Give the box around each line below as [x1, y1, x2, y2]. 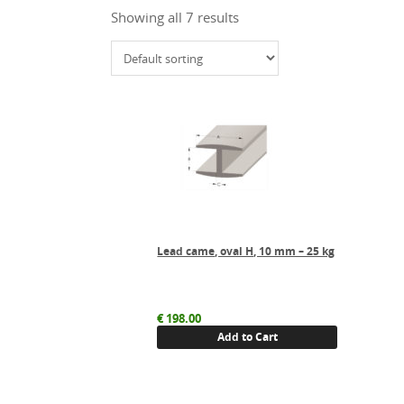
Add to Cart [216, 329, 278, 345]
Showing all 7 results [111, 8, 240, 26]
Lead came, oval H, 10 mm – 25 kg [157, 243, 335, 260]
